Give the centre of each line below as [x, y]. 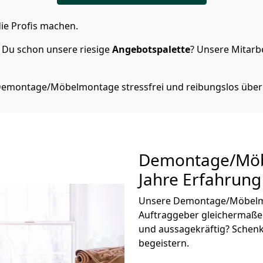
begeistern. [164, 243]
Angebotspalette [151, 49]
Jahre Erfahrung [200, 179]
